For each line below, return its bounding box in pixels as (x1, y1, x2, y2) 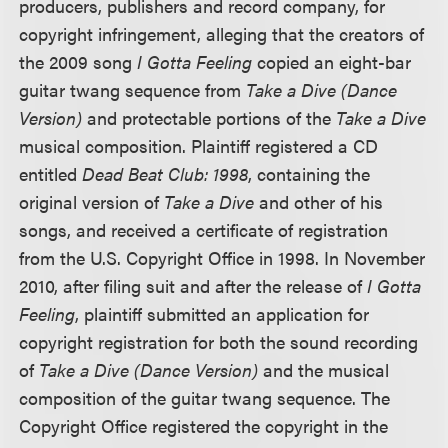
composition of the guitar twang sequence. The (19, 385, 391, 410)
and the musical (258, 357, 390, 382)
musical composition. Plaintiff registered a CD (19, 133, 379, 158)
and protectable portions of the (82, 105, 337, 130)
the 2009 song (19, 49, 138, 74)
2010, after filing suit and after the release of (19, 273, 368, 298)
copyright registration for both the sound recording (19, 329, 419, 354)
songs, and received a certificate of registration (19, 217, 389, 242)
